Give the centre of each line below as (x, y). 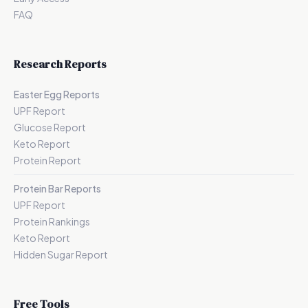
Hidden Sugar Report (61, 254)
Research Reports (60, 64)
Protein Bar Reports (57, 188)
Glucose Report (50, 127)
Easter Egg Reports (57, 94)
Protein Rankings (52, 221)
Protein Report (47, 160)
